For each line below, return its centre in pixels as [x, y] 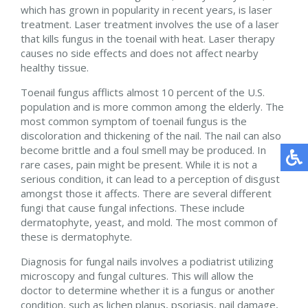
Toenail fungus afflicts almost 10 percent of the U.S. [143, 92]
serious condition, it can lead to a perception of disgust [150, 178]
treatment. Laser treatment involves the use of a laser [150, 24]
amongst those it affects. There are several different [146, 193]
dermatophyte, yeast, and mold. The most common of [149, 222]
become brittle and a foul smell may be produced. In [143, 150]
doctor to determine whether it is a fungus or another [148, 290]
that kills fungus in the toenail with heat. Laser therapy [148, 38]
